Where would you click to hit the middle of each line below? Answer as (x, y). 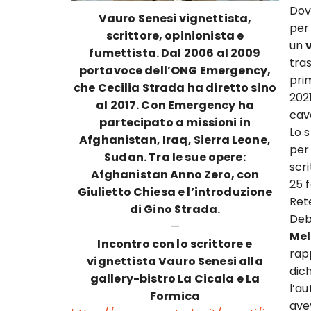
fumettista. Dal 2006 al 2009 (175, 53)
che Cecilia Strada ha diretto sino (175, 87)
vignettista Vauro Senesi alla (175, 261)
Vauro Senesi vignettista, (175, 18)
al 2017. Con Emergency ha (175, 105)
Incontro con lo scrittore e (175, 244)
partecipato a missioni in (175, 122)
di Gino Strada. (175, 209)
